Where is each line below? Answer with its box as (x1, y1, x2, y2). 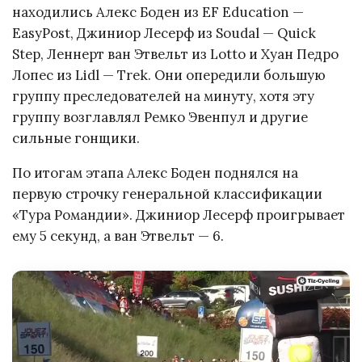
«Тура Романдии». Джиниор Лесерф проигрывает (12, 206, 345, 225)
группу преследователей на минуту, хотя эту (12, 87, 314, 106)
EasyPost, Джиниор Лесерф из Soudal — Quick (12, 24, 316, 43)
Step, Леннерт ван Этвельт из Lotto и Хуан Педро (12, 45, 339, 64)
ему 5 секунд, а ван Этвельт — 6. (12, 227, 224, 246)
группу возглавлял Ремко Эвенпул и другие (12, 108, 308, 127)
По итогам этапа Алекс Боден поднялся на (12, 164, 298, 183)
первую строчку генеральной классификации (12, 185, 322, 204)
